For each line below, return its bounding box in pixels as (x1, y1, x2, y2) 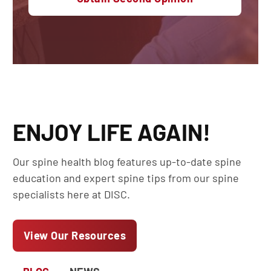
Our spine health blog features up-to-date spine (13, 155, 241, 169)
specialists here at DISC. (13, 188, 130, 201)
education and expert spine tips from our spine (13, 171, 239, 185)
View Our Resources (24, 229, 126, 243)
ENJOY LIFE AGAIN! (13, 118, 211, 146)
